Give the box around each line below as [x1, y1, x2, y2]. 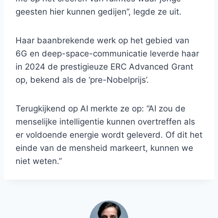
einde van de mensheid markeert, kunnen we [16, 143, 193, 153]
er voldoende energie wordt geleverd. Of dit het [16, 130, 202, 140]
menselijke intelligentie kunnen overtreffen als [16, 117, 195, 127]
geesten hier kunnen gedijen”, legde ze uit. [16, 7, 182, 17]
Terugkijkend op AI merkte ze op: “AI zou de [16, 104, 185, 114]
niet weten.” [16, 156, 62, 166]
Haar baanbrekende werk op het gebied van [16, 36, 189, 46]
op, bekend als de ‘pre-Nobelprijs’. [16, 75, 149, 85]
